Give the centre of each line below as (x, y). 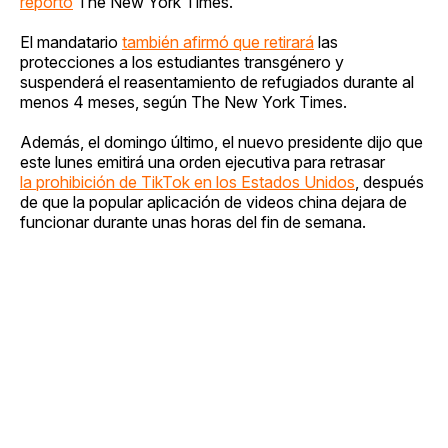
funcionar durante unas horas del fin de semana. (193, 221)
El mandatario (71, 41)
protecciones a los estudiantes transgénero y (182, 61)
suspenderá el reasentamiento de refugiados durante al (217, 81)
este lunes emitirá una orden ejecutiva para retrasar (202, 161)
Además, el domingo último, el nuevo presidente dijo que (221, 141)
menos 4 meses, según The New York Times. (183, 101)
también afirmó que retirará (218, 41)
